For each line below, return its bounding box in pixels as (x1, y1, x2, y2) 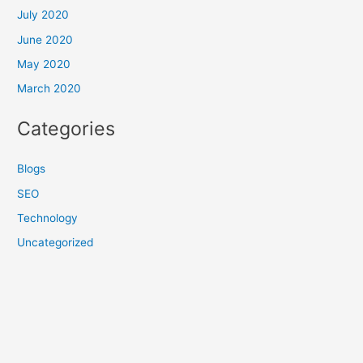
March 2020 (17, 82, 82, 96)
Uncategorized (17, 236, 94, 250)
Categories (17, 117, 116, 141)
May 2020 (17, 57, 71, 70)
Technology (17, 211, 79, 224)
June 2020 (17, 32, 74, 46)
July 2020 (17, 8, 70, 22)
